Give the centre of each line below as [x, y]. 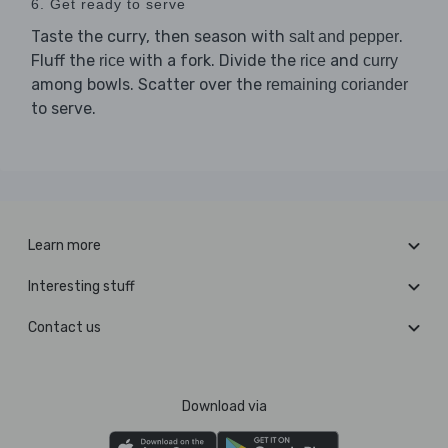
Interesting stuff [81, 287]
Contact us [64, 328]
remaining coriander [337, 85]
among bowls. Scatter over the [148, 85]
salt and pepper [344, 37]
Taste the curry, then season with [160, 37]
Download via [224, 407]
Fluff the [65, 61]
